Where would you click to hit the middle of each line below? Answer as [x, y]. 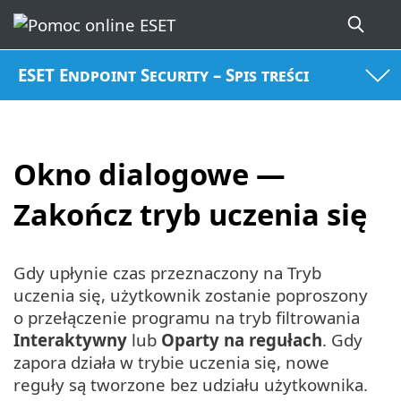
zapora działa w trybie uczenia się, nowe [171, 363]
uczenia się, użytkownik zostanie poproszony [191, 295]
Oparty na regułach [242, 340]
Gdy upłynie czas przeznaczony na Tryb [167, 273]
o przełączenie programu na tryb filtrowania [187, 318]
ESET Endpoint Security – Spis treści [164, 75]
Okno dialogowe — [149, 174]
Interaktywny [70, 340]
